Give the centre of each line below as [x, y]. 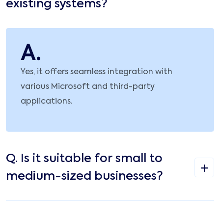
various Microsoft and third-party [88, 87]
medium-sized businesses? [84, 177]
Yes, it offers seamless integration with [96, 72]
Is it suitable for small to [92, 159]
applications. [46, 102]
